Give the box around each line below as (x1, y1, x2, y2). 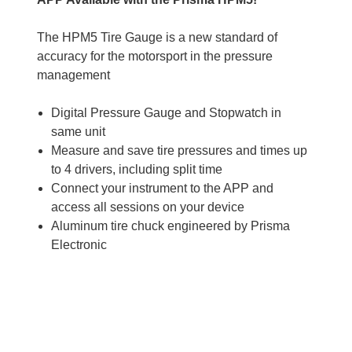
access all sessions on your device (51, 200, 245, 214)
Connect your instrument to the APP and (51, 181, 274, 195)
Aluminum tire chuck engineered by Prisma (51, 218, 291, 233)
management (37, 68, 110, 82)
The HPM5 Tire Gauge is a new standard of (37, 30, 277, 44)
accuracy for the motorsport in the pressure (37, 49, 273, 63)
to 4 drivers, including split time (51, 162, 223, 176)
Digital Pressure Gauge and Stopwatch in (51, 105, 282, 119)
